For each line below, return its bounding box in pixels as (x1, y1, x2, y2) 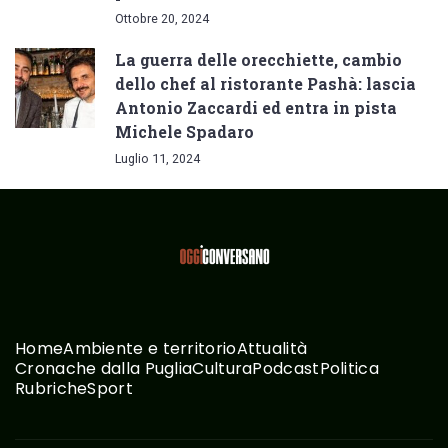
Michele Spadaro (115, 121, 254, 143)
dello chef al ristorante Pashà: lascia (115, 73, 416, 95)
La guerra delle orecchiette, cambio (115, 49, 402, 71)
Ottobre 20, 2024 (115, 11, 209, 27)
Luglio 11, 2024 (115, 151, 200, 167)
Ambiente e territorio (63, 337, 237, 360)
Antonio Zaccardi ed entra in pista (115, 97, 397, 119)
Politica (319, 357, 379, 380)
